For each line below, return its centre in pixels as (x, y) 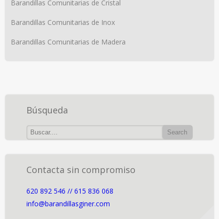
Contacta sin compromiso (81, 170)
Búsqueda (47, 110)
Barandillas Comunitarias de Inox (63, 22)
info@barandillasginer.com (68, 204)
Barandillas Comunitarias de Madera (68, 42)
